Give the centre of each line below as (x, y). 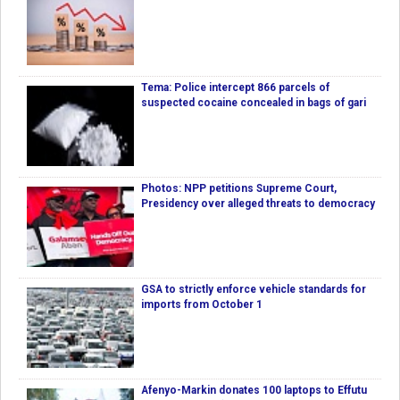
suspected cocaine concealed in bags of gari (254, 103)
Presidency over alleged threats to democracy (258, 204)
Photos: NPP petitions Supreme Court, (239, 189)
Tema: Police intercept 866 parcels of (235, 88)
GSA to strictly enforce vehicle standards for (254, 290)
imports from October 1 (202, 305)
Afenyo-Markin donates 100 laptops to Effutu (254, 391)
